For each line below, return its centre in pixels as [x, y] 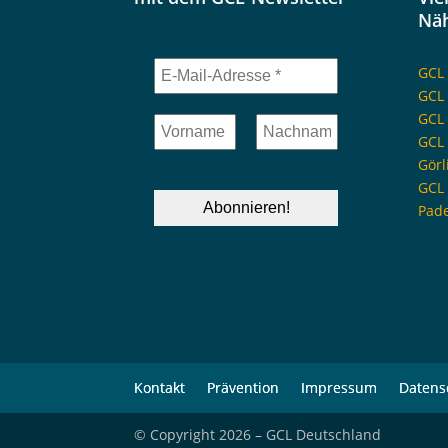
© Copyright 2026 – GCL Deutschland [258, 435]
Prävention [243, 388]
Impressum [339, 388]
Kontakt [160, 388]
